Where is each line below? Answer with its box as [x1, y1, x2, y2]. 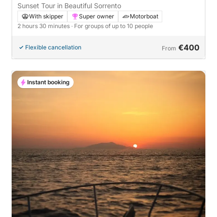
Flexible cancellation [25, 44, 81, 51]
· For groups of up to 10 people [71, 22, 153, 30]
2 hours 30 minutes [17, 22, 71, 30]
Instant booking [27, 78, 70, 86]
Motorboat [130, 13, 158, 20]
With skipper [29, 13, 63, 20]
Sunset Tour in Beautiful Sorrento [17, 1, 121, 10]
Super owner [79, 13, 114, 20]
